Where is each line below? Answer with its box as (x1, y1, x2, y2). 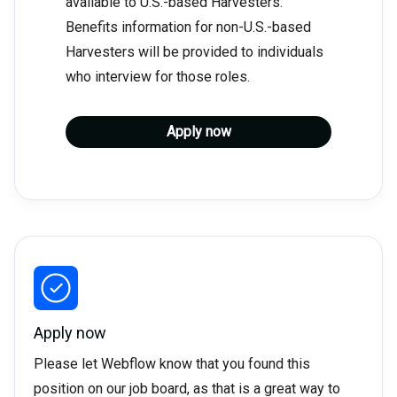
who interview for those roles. (66, 68, 250, 86)
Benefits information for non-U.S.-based (66, 19, 311, 36)
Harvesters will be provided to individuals (66, 43, 323, 61)
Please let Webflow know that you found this (33, 355, 310, 373)
